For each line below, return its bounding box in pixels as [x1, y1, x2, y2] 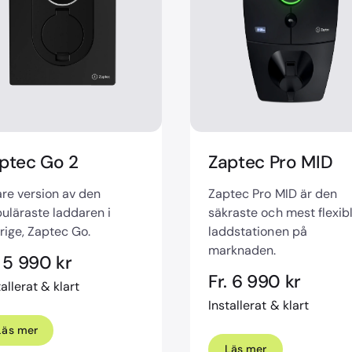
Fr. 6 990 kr [208, 270, 302, 294]
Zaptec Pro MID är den [208, 185, 337, 202]
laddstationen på [208, 222, 307, 240]
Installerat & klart [208, 297, 309, 314]
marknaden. [208, 241, 280, 258]
